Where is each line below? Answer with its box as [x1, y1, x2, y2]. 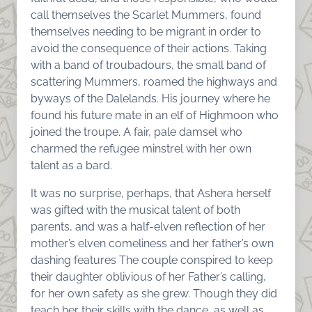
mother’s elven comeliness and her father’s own [31, 236, 274, 250]
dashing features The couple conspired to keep [31, 253, 273, 267]
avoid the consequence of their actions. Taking [31, 41, 267, 55]
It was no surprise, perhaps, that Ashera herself [31, 186, 271, 200]
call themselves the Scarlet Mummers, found [31, 8, 261, 22]
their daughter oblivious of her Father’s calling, [31, 270, 266, 283]
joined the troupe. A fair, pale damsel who [31, 125, 242, 139]
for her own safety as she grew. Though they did [31, 286, 277, 300]
